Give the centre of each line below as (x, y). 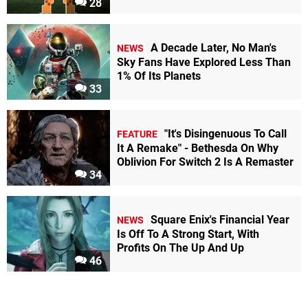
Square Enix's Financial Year (220, 220)
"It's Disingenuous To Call (225, 134)
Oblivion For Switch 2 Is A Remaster (205, 162)
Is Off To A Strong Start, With (188, 234)
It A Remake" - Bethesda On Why (198, 148)
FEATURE (137, 135)
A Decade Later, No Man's (213, 48)
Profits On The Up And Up (180, 248)
